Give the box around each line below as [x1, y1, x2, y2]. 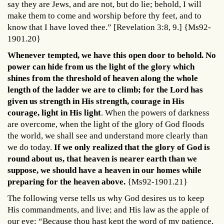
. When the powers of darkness [101, 107, 209, 117]
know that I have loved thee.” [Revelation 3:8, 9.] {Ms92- [7, 22, 211, 32]
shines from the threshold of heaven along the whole [7, 73, 198, 83]
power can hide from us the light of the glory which [7, 61, 194, 71]
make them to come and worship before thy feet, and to [7, 10, 201, 20]
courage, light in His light [7, 107, 101, 117]
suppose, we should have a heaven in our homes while [7, 165, 201, 175]
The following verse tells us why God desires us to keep [7, 193, 204, 203]
